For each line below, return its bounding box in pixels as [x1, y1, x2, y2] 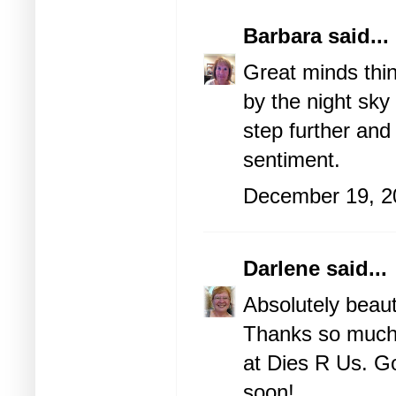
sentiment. [243, 148, 340, 172]
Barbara [243, 24, 322, 49]
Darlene [243, 256, 326, 281]
